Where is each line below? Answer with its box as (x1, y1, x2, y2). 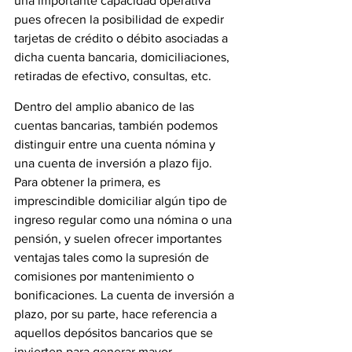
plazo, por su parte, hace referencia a (14, 306, 220, 321)
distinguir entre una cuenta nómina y (14, 137, 218, 151)
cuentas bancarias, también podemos (14, 118, 221, 132)
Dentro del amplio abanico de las (14, 99, 197, 113)
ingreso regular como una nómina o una (14, 212, 235, 226)
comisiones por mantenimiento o (14, 269, 197, 283)
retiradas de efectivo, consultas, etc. (14, 68, 211, 82)
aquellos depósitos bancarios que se (14, 325, 216, 339)
